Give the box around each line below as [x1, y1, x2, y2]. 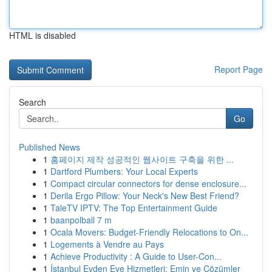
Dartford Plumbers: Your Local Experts [50, 165, 198, 177]
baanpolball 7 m [50, 214, 112, 226]
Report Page [214, 63, 263, 75]
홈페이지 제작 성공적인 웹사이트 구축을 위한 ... [50, 153, 234, 165]
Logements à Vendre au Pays [50, 238, 164, 250]
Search [19, 96, 46, 108]
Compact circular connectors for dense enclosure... [50, 177, 246, 189]
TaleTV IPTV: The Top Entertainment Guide [50, 202, 217, 214]
